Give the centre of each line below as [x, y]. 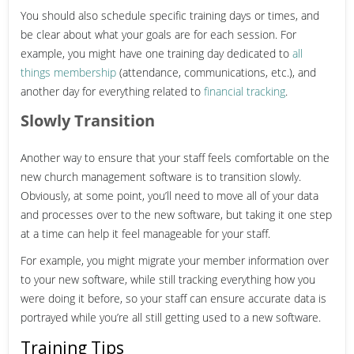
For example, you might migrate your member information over [175, 260]
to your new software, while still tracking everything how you [168, 279]
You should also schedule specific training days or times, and [170, 15]
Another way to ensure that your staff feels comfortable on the [175, 157]
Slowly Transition [88, 120]
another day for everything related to [112, 91]
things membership [68, 72]
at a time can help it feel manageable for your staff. [145, 233]
